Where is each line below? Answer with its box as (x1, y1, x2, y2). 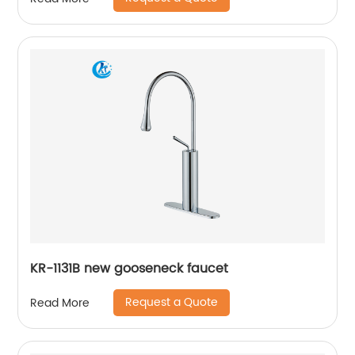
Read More (30, 293, 90, 312)
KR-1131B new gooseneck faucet (30, 258, 229, 279)
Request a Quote (125, 293, 219, 311)
